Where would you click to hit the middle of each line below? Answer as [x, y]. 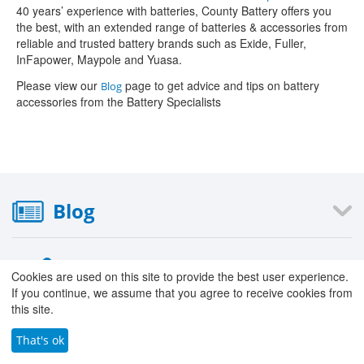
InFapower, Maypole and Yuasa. [101, 59]
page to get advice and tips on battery [221, 85]
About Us [84, 302]
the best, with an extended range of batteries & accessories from [182, 27]
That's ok [40, 340]
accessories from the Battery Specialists [119, 102]
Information [132, 268]
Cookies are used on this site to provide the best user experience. [180, 276]
